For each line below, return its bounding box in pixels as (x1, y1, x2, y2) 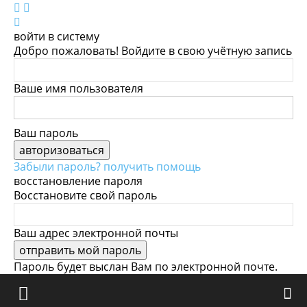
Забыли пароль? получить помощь (14, 159, 201, 174)
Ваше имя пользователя (14, 81, 143, 96)
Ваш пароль (14, 125, 78, 140)
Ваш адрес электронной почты (14, 225, 178, 241)
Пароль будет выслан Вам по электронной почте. (14, 259, 278, 274)
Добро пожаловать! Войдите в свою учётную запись (14, 43, 292, 58)
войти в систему (14, 29, 99, 44)
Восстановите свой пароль (14, 188, 157, 203)
